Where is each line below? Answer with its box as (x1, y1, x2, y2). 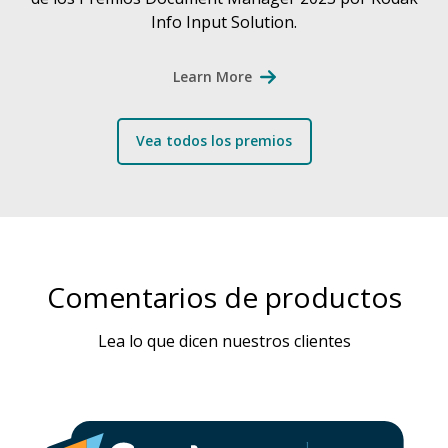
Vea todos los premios (136, 131, 292, 151)
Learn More (172, 66, 252, 86)
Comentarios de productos (46, 277, 402, 316)
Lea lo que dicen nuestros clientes (97, 329, 351, 352)
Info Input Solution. (151, 10, 297, 33)
